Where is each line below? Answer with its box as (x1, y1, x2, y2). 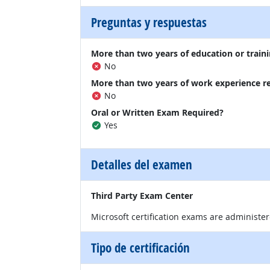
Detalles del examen (91, 156, 192, 173)
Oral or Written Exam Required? (91, 107, 224, 118)
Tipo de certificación (91, 239, 190, 256)
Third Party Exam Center (91, 190, 193, 201)
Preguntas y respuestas (91, 14, 207, 31)
